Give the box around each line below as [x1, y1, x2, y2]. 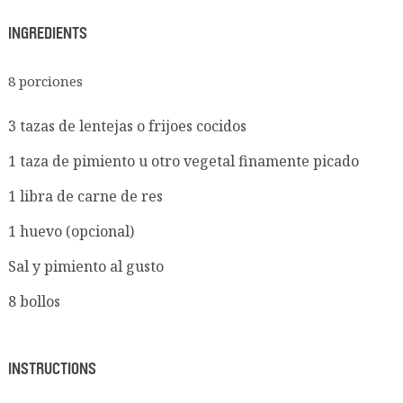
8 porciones [7, 71, 83, 90]
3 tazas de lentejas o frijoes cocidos [7, 115, 246, 136]
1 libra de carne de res [7, 185, 163, 206]
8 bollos [7, 291, 60, 311]
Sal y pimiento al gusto [7, 255, 164, 276]
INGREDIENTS [7, 22, 87, 43]
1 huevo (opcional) [7, 220, 134, 241]
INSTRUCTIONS [7, 358, 96, 379]
